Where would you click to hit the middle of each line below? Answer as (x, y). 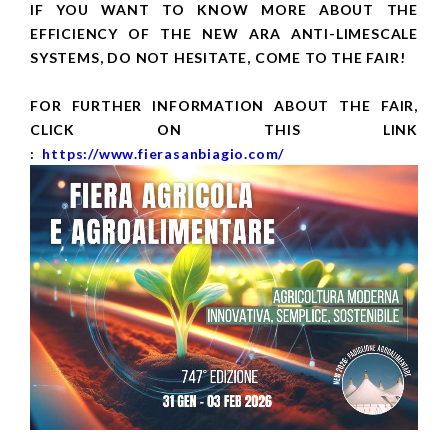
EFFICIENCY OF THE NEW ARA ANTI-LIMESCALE (224, 34)
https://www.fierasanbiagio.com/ (163, 154)
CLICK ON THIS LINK (224, 130)
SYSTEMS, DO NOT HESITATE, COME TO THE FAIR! (218, 58)
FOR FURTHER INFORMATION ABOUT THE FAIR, (224, 106)
